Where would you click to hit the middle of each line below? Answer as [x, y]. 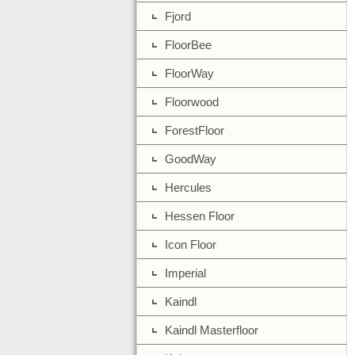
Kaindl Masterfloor [212, 330]
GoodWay [191, 159]
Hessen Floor [200, 216]
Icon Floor [191, 244]
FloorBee [188, 45]
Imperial [185, 273]
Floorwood [192, 102]
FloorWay [189, 73]
